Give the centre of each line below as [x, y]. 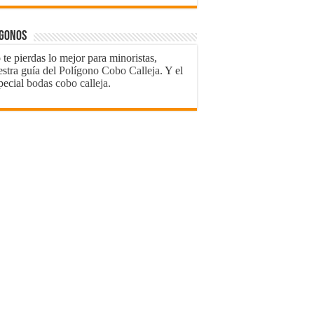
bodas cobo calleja [67, 83]
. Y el [171, 70]
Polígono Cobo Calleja [109, 70]
